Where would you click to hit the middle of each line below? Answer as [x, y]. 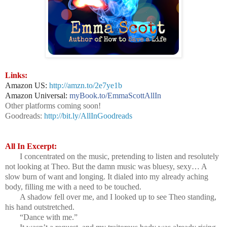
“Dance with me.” [48, 217]
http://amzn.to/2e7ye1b [86, 85]
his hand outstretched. [40, 207]
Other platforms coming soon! [53, 105]
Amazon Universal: [37, 95]
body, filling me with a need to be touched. [73, 186]
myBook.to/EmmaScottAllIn [115, 95]
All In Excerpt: [31, 146]
